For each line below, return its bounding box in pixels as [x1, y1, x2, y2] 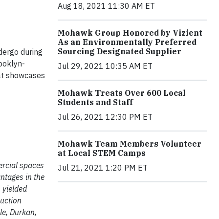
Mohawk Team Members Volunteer [58, 139, 201, 149]
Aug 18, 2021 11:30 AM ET [58, 1, 155, 11]
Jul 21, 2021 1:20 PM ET [58, 163, 148, 173]
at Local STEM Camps [58, 148, 146, 158]
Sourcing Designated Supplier [58, 46, 181, 56]
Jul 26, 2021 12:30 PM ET [58, 112, 153, 122]
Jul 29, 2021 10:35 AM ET [58, 61, 153, 71]
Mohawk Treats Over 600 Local [58, 88, 186, 98]
